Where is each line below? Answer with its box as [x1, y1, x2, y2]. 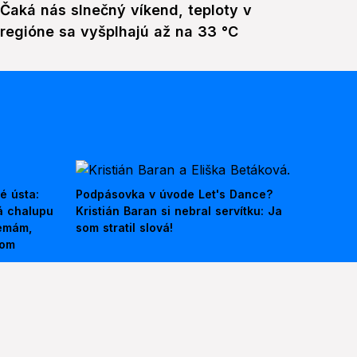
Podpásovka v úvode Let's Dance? [76, 187, 273, 202]
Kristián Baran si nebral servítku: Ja [76, 204, 282, 218]
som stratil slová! [76, 221, 173, 235]
